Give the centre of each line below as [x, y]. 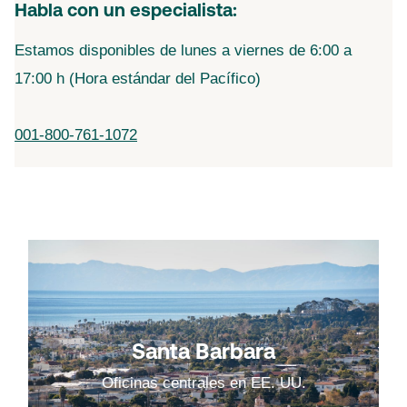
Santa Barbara [203, 353]
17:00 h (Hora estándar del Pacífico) [138, 79]
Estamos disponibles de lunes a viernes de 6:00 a [183, 50]
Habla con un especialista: [126, 12]
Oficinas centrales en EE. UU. [203, 382]
